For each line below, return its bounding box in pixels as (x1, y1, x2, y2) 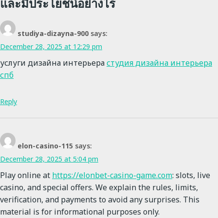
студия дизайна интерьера (107, 57, 212, 69)
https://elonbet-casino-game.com (52, 170, 172, 181)
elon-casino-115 (18, 141, 73, 151)
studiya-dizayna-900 (18, 29, 89, 38)
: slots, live (172, 170, 210, 181)
